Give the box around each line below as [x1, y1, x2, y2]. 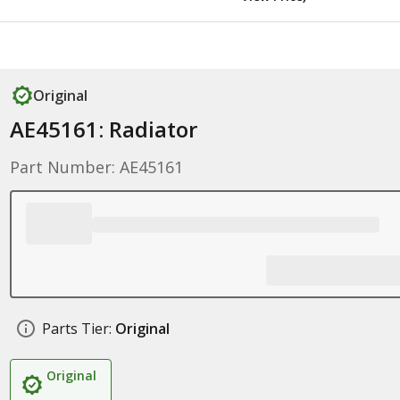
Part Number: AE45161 [9, 156, 183, 178]
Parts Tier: [41, 319, 112, 338]
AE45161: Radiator [9, 114, 197, 144]
